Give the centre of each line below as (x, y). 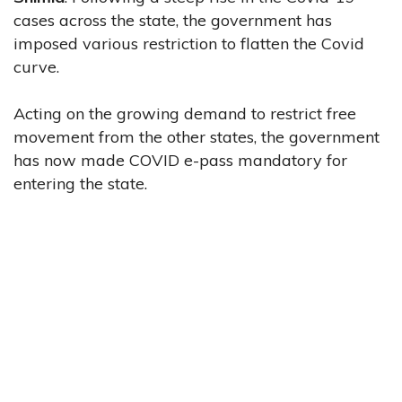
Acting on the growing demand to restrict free (185, 113)
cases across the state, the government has (173, 20)
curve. (36, 66)
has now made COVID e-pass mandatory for (180, 160)
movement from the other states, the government (197, 136)
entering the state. (80, 183)
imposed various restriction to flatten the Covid (189, 43)
